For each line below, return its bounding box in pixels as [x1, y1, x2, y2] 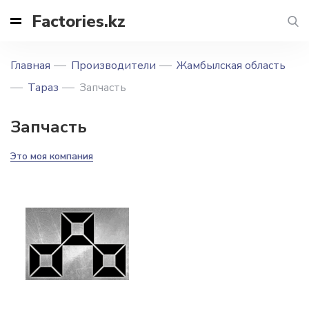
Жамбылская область [177, 58, 286, 73]
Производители [71, 58, 156, 73]
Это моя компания [10, 150, 93, 163]
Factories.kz [32, 10, 126, 32]
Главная [10, 58, 50, 73]
